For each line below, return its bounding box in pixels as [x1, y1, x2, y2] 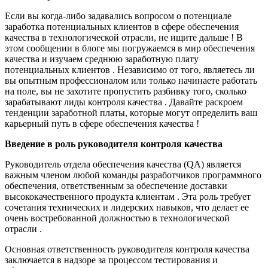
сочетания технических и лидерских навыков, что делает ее [5, 202, 249, 213]
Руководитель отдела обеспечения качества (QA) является [5, 159, 241, 170]
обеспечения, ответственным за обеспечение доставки [5, 181, 227, 191]
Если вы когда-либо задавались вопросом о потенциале [5, 11, 232, 22]
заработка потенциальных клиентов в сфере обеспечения [5, 22, 239, 32]
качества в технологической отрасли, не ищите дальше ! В [5, 32, 243, 43]
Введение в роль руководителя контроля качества [5, 139, 223, 150]
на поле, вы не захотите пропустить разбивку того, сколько [5, 86, 246, 97]
